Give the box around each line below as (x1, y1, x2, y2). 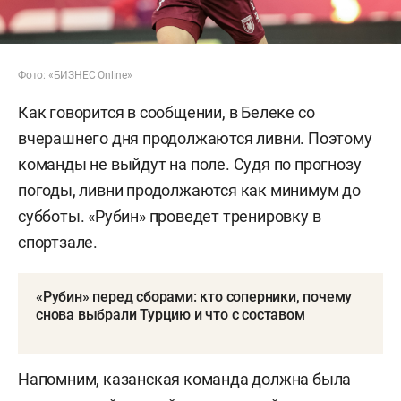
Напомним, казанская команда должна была (18, 369, 352, 388)
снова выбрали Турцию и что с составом (36, 305, 305, 323)
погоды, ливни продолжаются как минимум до (18, 180, 361, 200)
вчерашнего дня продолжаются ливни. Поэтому (18, 128, 372, 148)
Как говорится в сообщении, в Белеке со (18, 102, 315, 122)
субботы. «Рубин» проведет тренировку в (18, 206, 321, 226)
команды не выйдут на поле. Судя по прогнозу (18, 154, 362, 174)
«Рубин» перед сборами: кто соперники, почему (36, 287, 353, 305)
